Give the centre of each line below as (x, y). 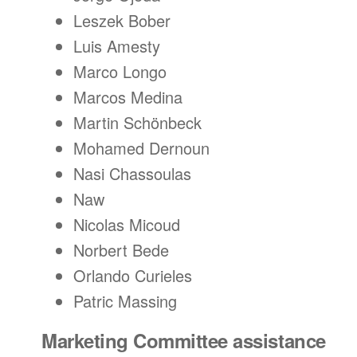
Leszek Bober (122, 20)
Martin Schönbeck (137, 122)
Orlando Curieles (133, 275)
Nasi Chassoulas (132, 173)
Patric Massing (125, 301)
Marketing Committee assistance (184, 340)
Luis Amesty (117, 46)
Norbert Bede (121, 250)
